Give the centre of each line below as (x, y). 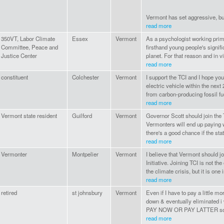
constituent (14, 77)
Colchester (85, 77)
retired (9, 193)
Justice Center (19, 56)
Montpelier (85, 154)
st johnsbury (87, 193)
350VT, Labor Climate (28, 39)
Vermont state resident (29, 116)
